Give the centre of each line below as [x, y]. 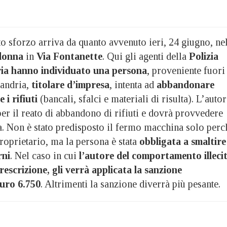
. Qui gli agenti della [146, 56]
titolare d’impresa [70, 84]
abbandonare [185, 84]
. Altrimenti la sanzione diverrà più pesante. [130, 184]
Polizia [204, 56]
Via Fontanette [69, 56]
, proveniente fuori [186, 70]
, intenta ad [133, 84]
